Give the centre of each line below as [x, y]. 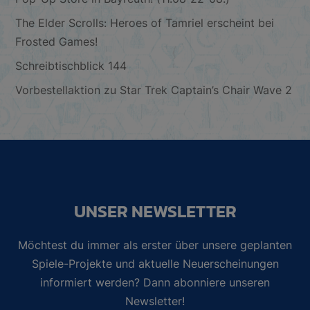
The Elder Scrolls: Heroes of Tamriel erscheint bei [145, 22]
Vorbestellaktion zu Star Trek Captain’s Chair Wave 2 [154, 90]
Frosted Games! [57, 41]
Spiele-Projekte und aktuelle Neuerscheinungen [155, 263]
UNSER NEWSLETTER [155, 211]
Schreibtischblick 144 [71, 65]
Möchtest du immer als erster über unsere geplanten [155, 245]
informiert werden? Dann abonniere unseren [155, 282]
